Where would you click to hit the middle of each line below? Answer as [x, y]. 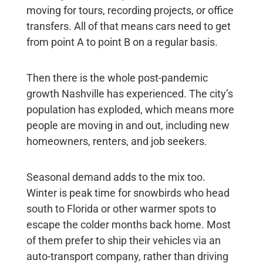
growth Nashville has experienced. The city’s [129, 94]
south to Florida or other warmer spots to [121, 209]
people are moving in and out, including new [128, 126]
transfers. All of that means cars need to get [128, 26]
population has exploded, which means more [130, 110]
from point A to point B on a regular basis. [122, 42]
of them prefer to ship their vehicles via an [123, 241]
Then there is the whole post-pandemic [117, 78]
